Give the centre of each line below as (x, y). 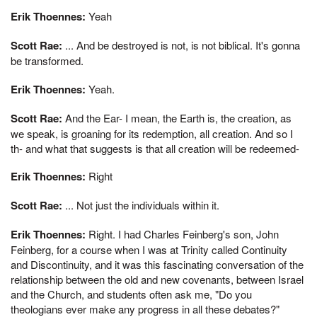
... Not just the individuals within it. (141, 205)
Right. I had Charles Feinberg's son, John (182, 234)
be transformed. (47, 60)
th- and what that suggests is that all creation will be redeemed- (155, 148)
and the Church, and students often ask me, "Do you (131, 294)
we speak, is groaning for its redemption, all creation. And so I (152, 133)
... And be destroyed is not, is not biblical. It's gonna (181, 45)
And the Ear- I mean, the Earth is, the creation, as (177, 117)
